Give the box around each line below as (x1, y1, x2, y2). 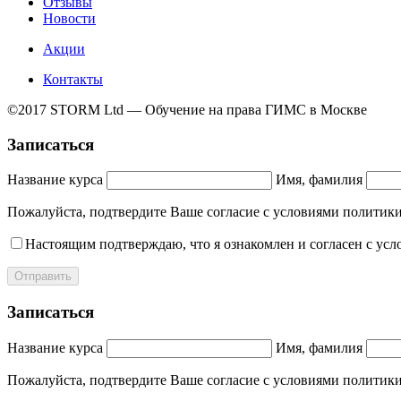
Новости (43, 10, 96, 26)
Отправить (14, 269, 72, 284)
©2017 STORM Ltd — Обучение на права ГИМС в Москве (7, 101, 367, 117)
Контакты (43, 71, 103, 87)
